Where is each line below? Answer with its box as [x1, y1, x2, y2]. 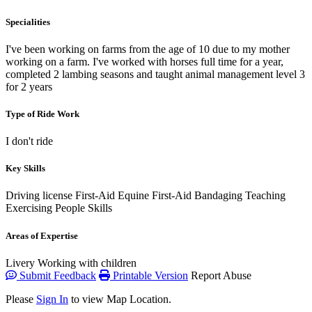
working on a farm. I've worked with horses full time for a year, [6, 55, 283, 68]
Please [6, 292, 36, 305]
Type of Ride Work [6, 108, 79, 119]
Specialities [6, 16, 50, 27]
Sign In [36, 292, 68, 305]
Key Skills [6, 163, 45, 174]
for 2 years [6, 80, 52, 93]
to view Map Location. [68, 292, 171, 305]
